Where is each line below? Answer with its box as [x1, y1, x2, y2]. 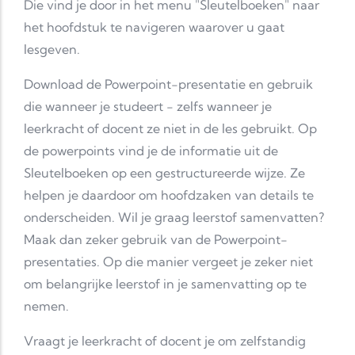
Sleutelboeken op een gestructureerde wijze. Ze [24, 165, 305, 181]
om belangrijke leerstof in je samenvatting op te [24, 276, 307, 292]
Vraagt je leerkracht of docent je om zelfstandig [24, 333, 306, 349]
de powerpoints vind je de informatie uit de [24, 143, 278, 158]
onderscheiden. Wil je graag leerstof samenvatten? [24, 209, 324, 225]
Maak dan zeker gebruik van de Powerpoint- [24, 231, 288, 247]
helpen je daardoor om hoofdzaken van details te [24, 187, 314, 203]
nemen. [24, 298, 69, 314]
